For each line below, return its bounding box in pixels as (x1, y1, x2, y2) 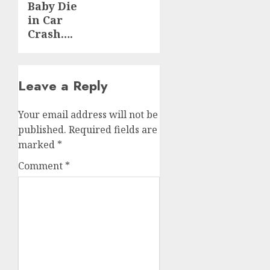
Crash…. (28, 27, 73, 42)
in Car (28, 13, 63, 28)
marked (18, 138, 57, 152)
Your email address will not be (18, 108, 158, 122)
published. (18, 123, 66, 137)
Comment (18, 159, 65, 173)
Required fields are (69, 123, 157, 137)
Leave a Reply (18, 76, 107, 96)
